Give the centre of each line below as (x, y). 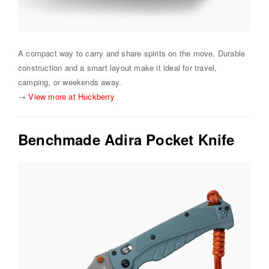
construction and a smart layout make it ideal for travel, (118, 67)
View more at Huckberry (71, 96)
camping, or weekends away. (70, 82)
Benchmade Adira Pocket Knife (126, 139)
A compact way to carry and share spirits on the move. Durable (132, 53)
